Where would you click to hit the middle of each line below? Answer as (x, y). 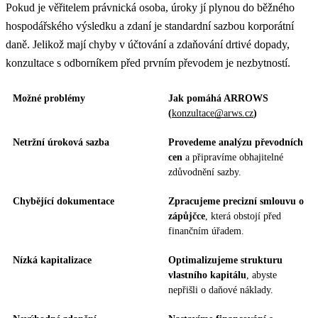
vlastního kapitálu (207, 275)
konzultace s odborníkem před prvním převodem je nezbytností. (148, 63)
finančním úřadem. (206, 231)
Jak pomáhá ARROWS (218, 99)
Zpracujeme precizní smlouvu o (236, 202)
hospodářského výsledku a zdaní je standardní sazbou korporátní (150, 26)
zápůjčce (187, 216)
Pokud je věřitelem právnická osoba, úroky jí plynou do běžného (150, 8)
